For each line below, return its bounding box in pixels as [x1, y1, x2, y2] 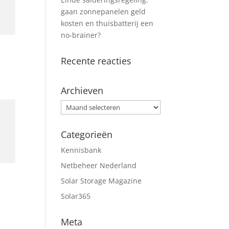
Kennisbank [61, 145, 102, 155]
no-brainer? [61, 30, 101, 40]
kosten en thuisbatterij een [61, 18, 154, 28]
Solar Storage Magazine [61, 175, 142, 186]
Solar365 [61, 191, 91, 201]
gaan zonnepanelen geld [61, 6, 146, 16]
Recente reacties [61, 54, 132, 67]
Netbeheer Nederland [61, 160, 137, 170]
